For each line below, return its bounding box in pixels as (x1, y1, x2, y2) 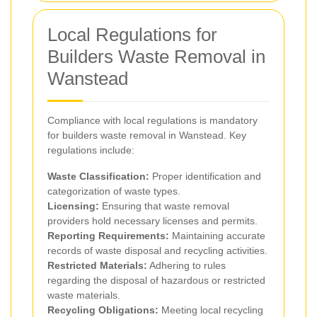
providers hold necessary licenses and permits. (47, 214, 258, 226)
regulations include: (47, 144, 134, 156)
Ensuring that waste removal (99, 200, 229, 212)
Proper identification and (149, 170, 261, 182)
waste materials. (47, 289, 120, 301)
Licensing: (47, 200, 99, 212)
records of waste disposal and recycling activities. (47, 244, 267, 256)
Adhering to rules (147, 259, 226, 271)
